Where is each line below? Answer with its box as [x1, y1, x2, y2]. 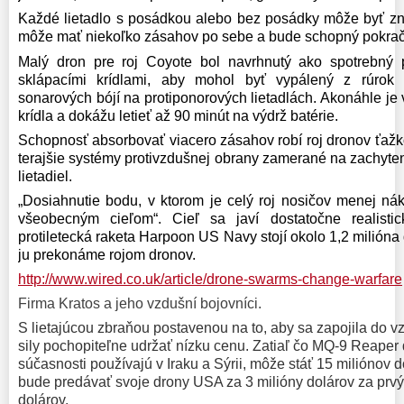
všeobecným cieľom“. [18, 210, 162, 226]
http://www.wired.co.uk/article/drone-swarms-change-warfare [18, 271, 402, 288]
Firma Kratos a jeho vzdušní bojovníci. [18, 296, 262, 312]
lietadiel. [18, 168, 72, 184]
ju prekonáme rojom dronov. [18, 246, 196, 262]
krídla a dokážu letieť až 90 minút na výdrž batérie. [18, 107, 338, 124]
